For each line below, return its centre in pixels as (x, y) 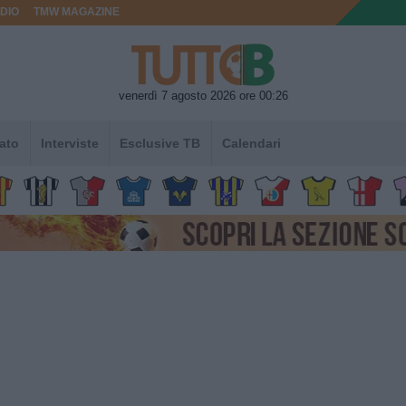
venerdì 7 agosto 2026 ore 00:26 (203, 95)
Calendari (251, 143)
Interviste (69, 143)
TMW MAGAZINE (77, 12)
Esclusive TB (160, 143)
